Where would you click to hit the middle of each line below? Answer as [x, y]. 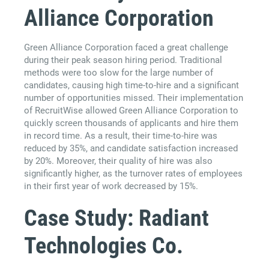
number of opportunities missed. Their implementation [134, 98]
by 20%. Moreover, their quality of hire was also [118, 161]
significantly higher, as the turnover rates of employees [133, 174]
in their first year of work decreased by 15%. [111, 186]
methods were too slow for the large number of [119, 73]
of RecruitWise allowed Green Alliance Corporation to [131, 111]
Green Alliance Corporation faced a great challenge [126, 48]
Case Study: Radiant [116, 218]
